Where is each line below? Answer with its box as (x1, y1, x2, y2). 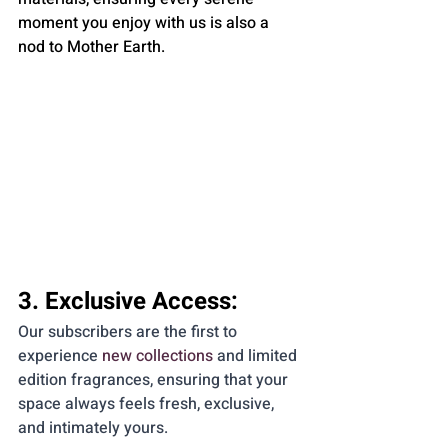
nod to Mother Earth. (18, 34, 165, 59)
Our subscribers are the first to (18, 320, 241, 345)
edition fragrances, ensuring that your (18, 368, 292, 393)
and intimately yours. (18, 416, 168, 441)
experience (18, 344, 102, 369)
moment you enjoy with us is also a (18, 10, 273, 35)
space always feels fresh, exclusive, (18, 392, 278, 417)
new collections (102, 344, 213, 369)
